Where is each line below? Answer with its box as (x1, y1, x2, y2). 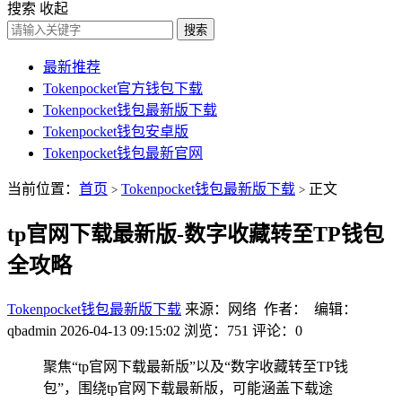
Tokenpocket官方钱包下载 (43, 81, 203, 96)
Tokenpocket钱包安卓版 (43, 124, 188, 139)
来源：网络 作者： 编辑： (185, 301, 357, 317)
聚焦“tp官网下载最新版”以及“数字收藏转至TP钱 (43, 358, 348, 374)
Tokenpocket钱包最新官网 (43, 145, 203, 161)
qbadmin (7, 322, 57, 338)
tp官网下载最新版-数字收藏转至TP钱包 (7, 222, 384, 246)
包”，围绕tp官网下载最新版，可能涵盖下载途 (43, 380, 333, 396)
